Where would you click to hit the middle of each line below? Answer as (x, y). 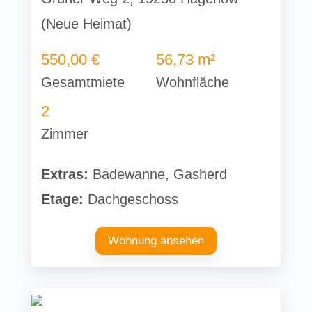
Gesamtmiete (83, 83)
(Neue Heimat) (87, 24)
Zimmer (65, 134)
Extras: (65, 174)
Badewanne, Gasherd (158, 174)
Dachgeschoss (131, 200)
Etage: (63, 200)
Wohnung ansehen (156, 241)
